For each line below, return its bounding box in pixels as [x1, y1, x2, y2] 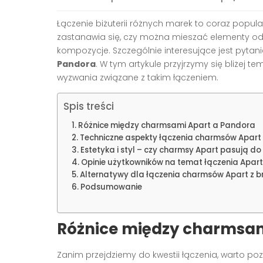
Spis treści [63, 99, 114, 114]
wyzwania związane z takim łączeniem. [57, 71, 218, 83]
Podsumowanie [80, 181, 142, 193]
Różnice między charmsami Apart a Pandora [77, 119, 255, 131]
